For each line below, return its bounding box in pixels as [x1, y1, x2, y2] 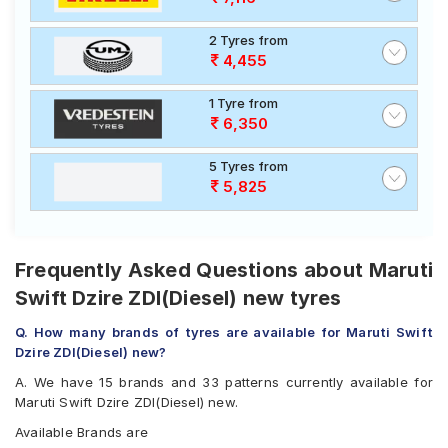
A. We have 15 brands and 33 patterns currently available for [15, 374, 433, 390]
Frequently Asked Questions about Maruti [15, 258, 433, 282]
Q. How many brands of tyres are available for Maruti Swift [15, 324, 433, 340]
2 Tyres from [209, 32, 288, 48]
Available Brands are [15, 424, 148, 440]
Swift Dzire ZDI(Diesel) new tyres [15, 286, 342, 310]
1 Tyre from [209, 95, 278, 111]
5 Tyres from [209, 158, 288, 174]
